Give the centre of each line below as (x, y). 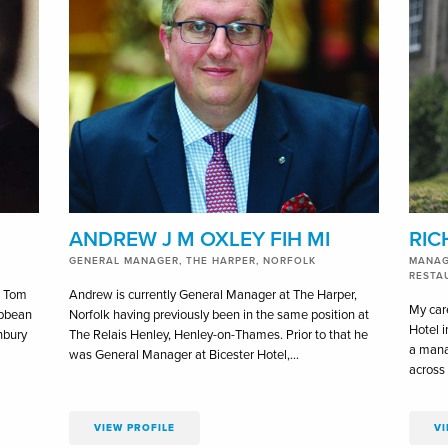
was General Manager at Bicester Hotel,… (183, 354)
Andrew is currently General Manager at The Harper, (212, 294)
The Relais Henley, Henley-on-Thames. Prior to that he (218, 334)
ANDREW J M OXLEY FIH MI (199, 239)
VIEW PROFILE (134, 427)
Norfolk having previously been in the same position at (218, 314)
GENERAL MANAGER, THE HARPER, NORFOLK (192, 260)
